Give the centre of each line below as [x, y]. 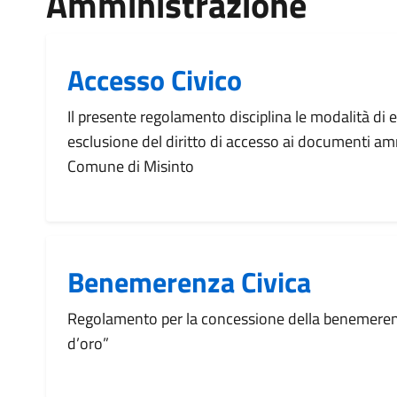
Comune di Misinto [131, 166]
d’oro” [88, 343]
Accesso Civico [155, 80]
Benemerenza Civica [189, 282]
